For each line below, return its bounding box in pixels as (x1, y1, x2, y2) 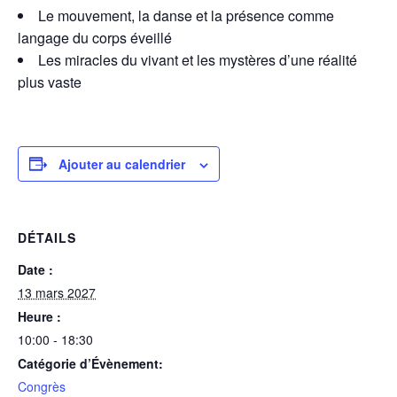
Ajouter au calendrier (58, 154, 185, 173)
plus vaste (18, 71, 82, 92)
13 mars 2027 (18, 283, 96, 301)
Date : (18, 260, 53, 278)
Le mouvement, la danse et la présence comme (38, 4, 334, 26)
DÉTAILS (18, 228, 76, 246)
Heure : (18, 307, 61, 325)
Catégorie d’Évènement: (18, 354, 163, 372)
